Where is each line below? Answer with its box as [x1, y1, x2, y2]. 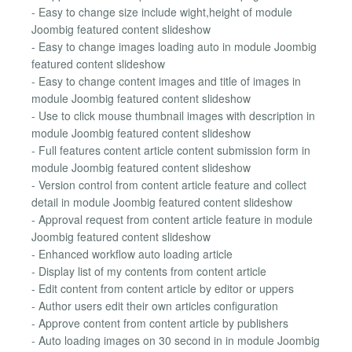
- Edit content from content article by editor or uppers [31, 280, 294, 296]
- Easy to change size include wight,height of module [31, 3, 292, 20]
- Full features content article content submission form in [31, 141, 310, 158]
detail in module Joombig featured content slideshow [31, 193, 292, 210]
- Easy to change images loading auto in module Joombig [31, 38, 317, 54]
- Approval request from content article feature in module [31, 211, 313, 227]
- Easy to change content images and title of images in [31, 72, 301, 89]
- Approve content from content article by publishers [31, 314, 288, 331]
